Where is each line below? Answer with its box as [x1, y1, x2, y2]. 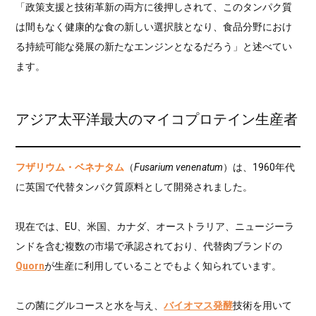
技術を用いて [233, 300, 293, 312]
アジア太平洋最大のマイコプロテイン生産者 [16, 111, 298, 128]
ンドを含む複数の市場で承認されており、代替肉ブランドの [16, 241, 283, 253]
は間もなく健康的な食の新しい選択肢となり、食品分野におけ [16, 20, 293, 32]
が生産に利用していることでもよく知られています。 [44, 260, 282, 272]
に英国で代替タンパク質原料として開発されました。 [16, 181, 253, 193]
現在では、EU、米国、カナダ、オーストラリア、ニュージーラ [16, 221, 295, 233]
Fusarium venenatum [134, 162, 224, 174]
